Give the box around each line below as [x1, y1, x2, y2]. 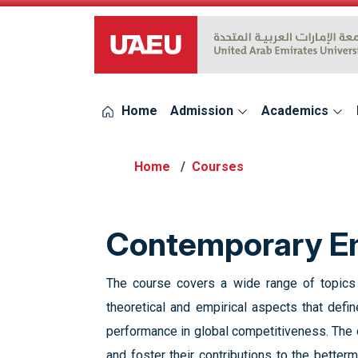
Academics [261, 103, 332, 118]
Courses [192, 159, 244, 174]
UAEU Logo [93, 46, 157, 62]
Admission [170, 103, 237, 118]
